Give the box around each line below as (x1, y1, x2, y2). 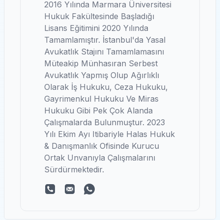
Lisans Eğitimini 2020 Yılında (44, 23, 148, 33)
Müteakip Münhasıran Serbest (44, 58, 158, 68)
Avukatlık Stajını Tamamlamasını (44, 47, 164, 56)
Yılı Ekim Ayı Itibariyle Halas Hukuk (44, 129, 175, 139)
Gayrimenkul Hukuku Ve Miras (44, 94, 159, 104)
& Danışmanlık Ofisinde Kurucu (44, 141, 159, 151)
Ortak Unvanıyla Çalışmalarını (44, 153, 155, 163)
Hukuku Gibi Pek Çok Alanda (44, 106, 153, 115)
